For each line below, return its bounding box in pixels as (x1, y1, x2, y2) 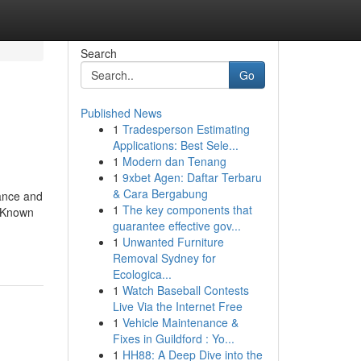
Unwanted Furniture (122, 234, 224, 250)
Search (80, 45, 117, 61)
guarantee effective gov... (112, 218, 241, 234)
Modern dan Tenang (122, 153, 226, 169)
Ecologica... (112, 266, 172, 282)
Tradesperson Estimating (122, 121, 250, 137)
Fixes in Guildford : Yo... (112, 330, 234, 346)
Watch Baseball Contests (122, 282, 249, 298)
